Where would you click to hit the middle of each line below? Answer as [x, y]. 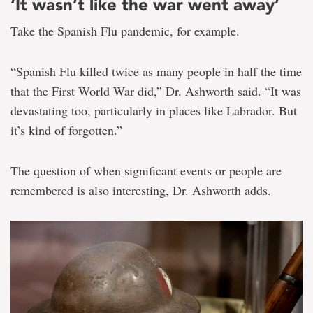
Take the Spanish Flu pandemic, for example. [125, 30]
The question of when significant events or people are [146, 170]
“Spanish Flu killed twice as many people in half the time [156, 71]
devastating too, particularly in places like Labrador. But [154, 110]
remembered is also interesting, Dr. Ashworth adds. [141, 190]
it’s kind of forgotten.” [66, 130]
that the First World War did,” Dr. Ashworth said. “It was [156, 90]
